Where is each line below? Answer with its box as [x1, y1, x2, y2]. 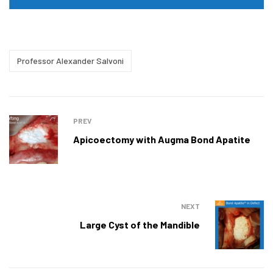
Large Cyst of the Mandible [80, 218, 200, 230]
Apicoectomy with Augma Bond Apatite [73, 133, 250, 145]
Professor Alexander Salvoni [17, 55, 124, 66]
